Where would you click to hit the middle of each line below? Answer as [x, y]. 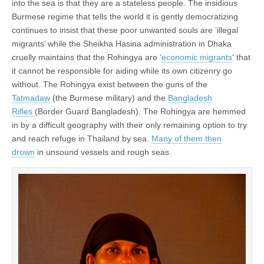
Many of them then [187, 138]
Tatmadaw [31, 98]
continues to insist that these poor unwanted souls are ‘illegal [125, 30]
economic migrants [197, 57]
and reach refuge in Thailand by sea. [82, 138]
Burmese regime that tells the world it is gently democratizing [125, 16]
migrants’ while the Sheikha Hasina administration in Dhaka [122, 43]
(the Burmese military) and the [109, 98]
